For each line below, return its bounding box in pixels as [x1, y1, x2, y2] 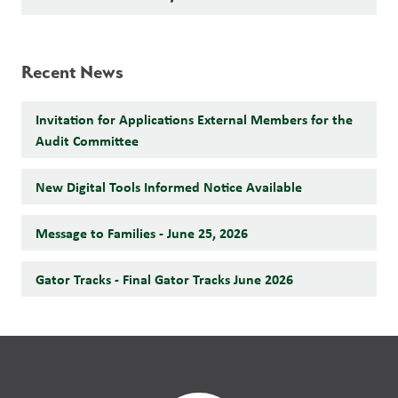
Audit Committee [36, 131, 139, 151]
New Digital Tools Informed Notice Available [36, 177, 302, 197]
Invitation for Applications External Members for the [36, 109, 353, 130]
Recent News [21, 61, 123, 84]
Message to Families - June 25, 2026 [36, 223, 248, 243]
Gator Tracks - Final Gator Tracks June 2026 [36, 269, 293, 290]
